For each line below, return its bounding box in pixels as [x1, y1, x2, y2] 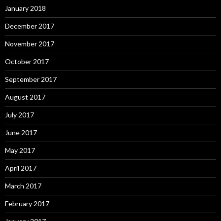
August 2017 [5, 93, 45, 102]
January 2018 [5, 4, 46, 13]
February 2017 [5, 199, 49, 208]
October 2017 [5, 57, 49, 66]
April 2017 [5, 164, 37, 173]
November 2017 [5, 39, 54, 48]
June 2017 [5, 128, 37, 137]
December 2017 [5, 22, 54, 31]
